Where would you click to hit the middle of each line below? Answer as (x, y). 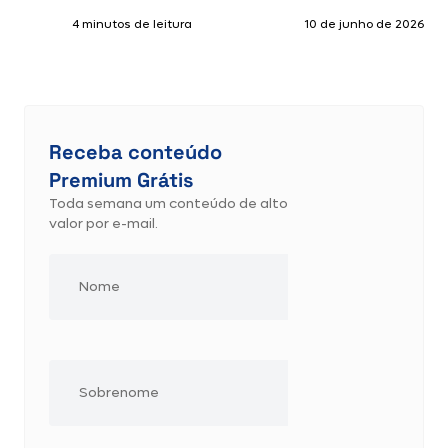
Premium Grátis (121, 180)
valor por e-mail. (103, 223)
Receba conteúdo (135, 152)
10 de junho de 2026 (364, 23)
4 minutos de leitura (132, 23)
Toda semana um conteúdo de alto (168, 203)
